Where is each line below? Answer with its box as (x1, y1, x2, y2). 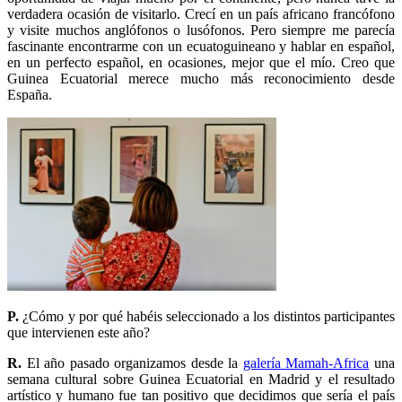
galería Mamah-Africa (242, 354, 370, 371)
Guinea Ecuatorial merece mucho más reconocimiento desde (7, 70, 395, 86)
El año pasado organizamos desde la (22, 354, 243, 371)
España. (7, 86, 52, 102)
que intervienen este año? (7, 324, 150, 340)
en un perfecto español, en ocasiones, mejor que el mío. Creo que (7, 54, 395, 70)
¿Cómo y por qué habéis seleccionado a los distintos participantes (19, 308, 395, 324)
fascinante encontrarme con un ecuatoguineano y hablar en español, (7, 38, 395, 54)
